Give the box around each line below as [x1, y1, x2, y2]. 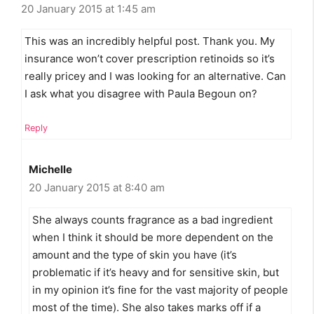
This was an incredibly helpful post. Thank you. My [25, 34, 275, 48]
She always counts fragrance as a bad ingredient [32, 212, 273, 226]
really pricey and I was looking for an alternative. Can [25, 69, 286, 83]
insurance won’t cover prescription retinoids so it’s [25, 52, 275, 66]
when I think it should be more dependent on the [32, 230, 273, 244]
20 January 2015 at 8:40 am [29, 180, 165, 194]
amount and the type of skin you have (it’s [32, 247, 237, 261]
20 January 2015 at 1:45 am [21, 2, 156, 16]
